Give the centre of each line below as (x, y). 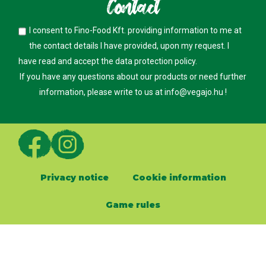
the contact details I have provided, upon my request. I (129, 45)
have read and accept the (67, 61)
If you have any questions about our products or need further (133, 76)
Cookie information (179, 177)
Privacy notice (74, 177)
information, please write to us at (102, 92)
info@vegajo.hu (195, 92)
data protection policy (156, 61)
